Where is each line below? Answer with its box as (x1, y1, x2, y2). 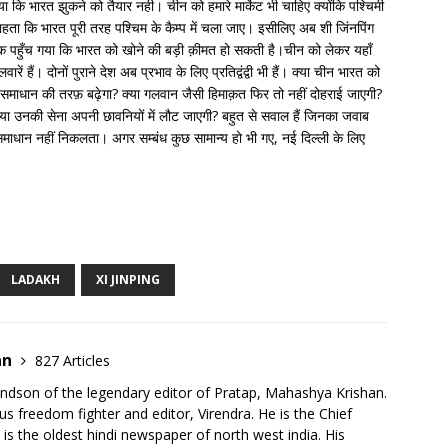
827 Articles (35, 351, 110, 370)
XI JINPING (96, 271, 160, 288)
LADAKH (11, 271, 60, 288)
